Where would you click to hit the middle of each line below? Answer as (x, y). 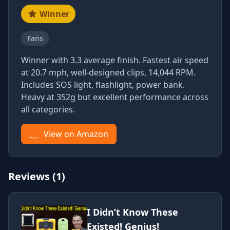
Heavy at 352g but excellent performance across (115, 97)
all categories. (48, 109)
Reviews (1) (37, 176)
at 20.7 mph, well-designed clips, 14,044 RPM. (108, 72)
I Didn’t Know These (132, 212)
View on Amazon (76, 134)
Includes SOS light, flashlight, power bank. (103, 85)
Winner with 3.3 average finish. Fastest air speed (115, 60)
